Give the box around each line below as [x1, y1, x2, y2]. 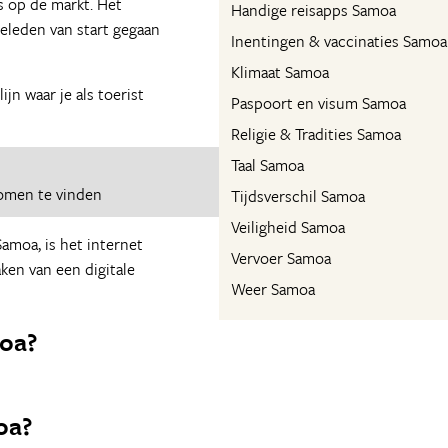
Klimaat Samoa [231, 60, 329, 84]
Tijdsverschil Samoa [231, 184, 365, 208]
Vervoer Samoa [231, 246, 331, 270]
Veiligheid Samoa [231, 215, 345, 239]
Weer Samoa [231, 277, 315, 301]
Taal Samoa [231, 153, 304, 177]
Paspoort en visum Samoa [231, 91, 406, 115]
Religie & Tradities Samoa [231, 122, 401, 146]
